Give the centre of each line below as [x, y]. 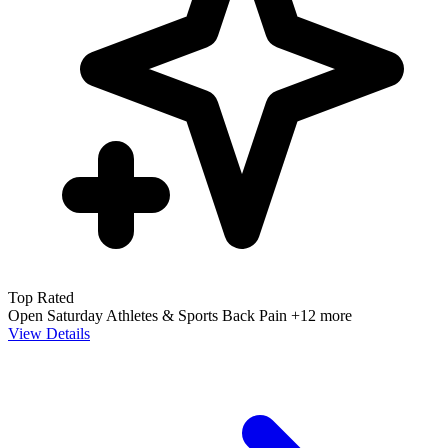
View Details [49, 333]
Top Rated [41, 297]
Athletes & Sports [164, 315]
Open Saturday [57, 315]
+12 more [321, 315]
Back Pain [256, 315]
